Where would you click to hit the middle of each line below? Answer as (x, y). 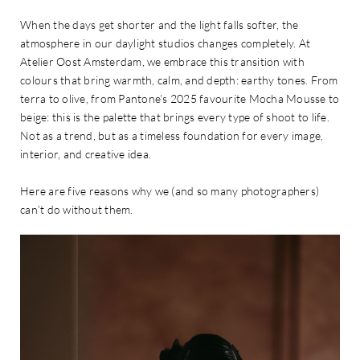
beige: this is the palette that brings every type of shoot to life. (175, 117)
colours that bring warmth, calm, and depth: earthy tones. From (179, 80)
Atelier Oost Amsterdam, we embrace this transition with (162, 61)
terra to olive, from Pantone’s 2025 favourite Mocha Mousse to (180, 98)
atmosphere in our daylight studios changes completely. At (166, 43)
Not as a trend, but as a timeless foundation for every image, (172, 135)
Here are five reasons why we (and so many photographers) (170, 190)
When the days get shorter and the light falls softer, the (160, 24)
